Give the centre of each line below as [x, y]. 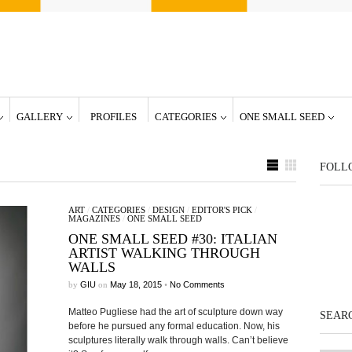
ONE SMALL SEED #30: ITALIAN [172, 239]
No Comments [197, 284]
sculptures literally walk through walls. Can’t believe [178, 340]
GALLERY [39, 117]
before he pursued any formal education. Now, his [174, 326]
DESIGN [168, 210]
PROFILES [113, 117]
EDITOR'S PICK [222, 210]
